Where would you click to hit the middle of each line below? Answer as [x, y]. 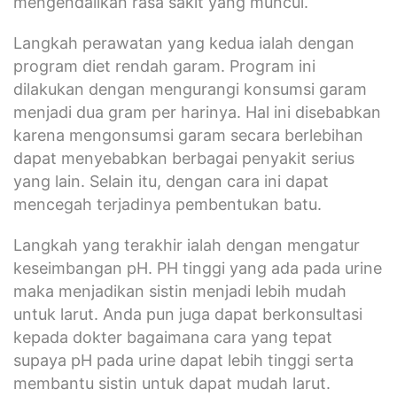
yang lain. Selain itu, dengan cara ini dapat [171, 181]
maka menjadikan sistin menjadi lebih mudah [180, 291]
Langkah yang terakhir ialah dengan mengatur [187, 245]
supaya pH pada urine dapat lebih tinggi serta [183, 360]
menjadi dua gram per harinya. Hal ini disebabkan [197, 112]
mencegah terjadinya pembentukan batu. [167, 204]
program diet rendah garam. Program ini [164, 66]
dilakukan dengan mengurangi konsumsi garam [190, 89]
